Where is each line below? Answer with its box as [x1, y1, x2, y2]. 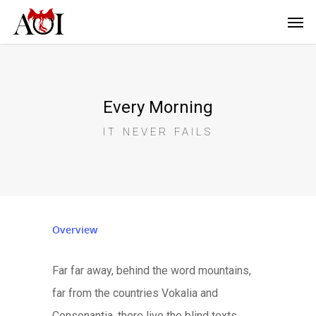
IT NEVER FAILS [103, 125, 213, 138]
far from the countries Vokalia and [51, 286, 218, 300]
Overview [51, 223, 97, 237]
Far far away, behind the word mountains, [51, 264, 251, 278]
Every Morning [103, 97, 213, 117]
